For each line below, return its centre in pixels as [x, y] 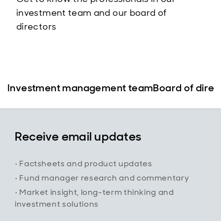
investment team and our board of [92, 13]
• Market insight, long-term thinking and [94, 192]
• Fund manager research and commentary [102, 178]
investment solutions [57, 204]
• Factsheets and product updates [84, 164]
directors [37, 27]
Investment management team [80, 88]
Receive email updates [78, 136]
